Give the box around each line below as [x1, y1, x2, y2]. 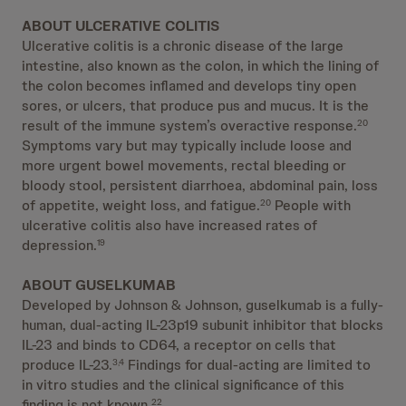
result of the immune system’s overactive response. [22, 116, 357, 135]
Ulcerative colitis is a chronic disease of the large [22, 36, 343, 55]
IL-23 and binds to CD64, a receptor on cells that [22, 335, 336, 354]
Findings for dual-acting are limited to [124, 355, 371, 374]
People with [271, 196, 351, 215]
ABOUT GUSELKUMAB [22, 275, 176, 295]
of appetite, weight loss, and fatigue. [22, 196, 260, 215]
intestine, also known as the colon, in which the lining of [22, 56, 379, 75]
